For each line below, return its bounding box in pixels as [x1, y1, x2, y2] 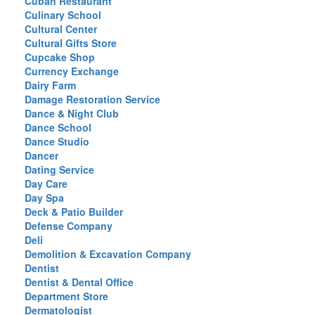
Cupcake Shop [25, 50, 95, 64]
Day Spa [25, 191, 64, 205]
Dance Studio [25, 134, 89, 148]
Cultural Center [25, 22, 97, 36]
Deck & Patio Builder [25, 205, 123, 219]
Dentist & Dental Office [25, 275, 134, 289]
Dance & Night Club [25, 106, 119, 120]
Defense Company [25, 219, 112, 233]
